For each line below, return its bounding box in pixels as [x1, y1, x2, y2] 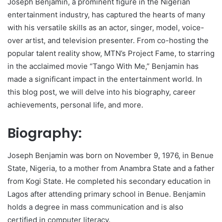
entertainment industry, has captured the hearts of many [7, 10, 205, 20]
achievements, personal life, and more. [7, 100, 143, 110]
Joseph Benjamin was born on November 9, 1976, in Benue [7, 150, 214, 160]
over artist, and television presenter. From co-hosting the [7, 36, 209, 46]
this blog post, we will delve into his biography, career [7, 87, 196, 97]
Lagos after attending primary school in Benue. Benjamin [7, 189, 206, 199]
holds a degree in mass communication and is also [7, 202, 183, 212]
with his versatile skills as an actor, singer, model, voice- [7, 23, 204, 33]
